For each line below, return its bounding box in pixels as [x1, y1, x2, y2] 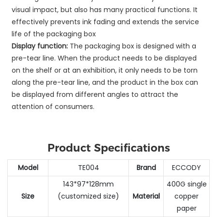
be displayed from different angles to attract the [11, 89, 178, 99]
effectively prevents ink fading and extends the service [11, 16, 199, 27]
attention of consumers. [11, 101, 94, 111]
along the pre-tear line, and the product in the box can [11, 77, 198, 87]
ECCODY [172, 162, 201, 172]
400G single [166, 179, 207, 189]
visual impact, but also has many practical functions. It [11, 4, 198, 15]
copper [174, 191, 199, 201]
